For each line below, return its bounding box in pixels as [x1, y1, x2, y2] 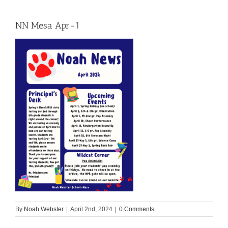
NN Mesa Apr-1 [15, 20, 80, 31]
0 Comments [119, 206, 154, 213]
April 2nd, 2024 [70, 206, 112, 213]
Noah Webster [24, 206, 64, 213]
